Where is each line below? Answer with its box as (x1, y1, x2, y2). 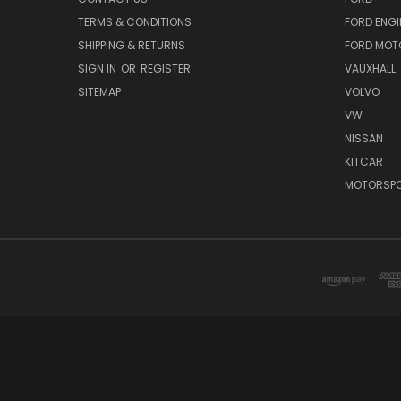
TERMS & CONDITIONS (78, 13, 192, 30)
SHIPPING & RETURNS (78, 37, 185, 53)
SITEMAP (78, 83, 121, 99)
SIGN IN (78, 60, 119, 76)
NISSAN (344, 130, 383, 146)
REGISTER (141, 60, 191, 76)
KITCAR (344, 153, 383, 169)
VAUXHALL (344, 60, 396, 76)
